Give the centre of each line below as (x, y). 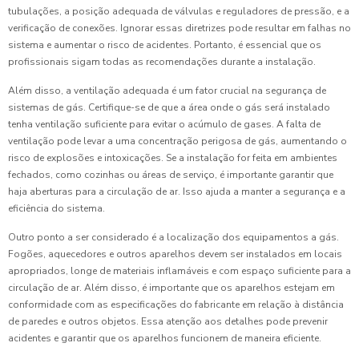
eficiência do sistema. (56, 209)
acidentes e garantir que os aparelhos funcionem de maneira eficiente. (165, 339)
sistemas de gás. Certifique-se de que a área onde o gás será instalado (169, 108)
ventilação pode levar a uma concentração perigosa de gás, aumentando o (177, 141)
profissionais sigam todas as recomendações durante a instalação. (162, 62)
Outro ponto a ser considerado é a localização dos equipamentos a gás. (173, 238)
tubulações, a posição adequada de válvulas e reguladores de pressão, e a (179, 12)
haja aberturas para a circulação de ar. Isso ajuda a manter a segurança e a (177, 192)
